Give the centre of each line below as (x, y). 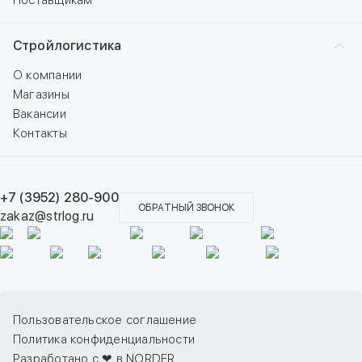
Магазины (41, 95)
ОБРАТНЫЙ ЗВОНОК (186, 208)
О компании (48, 75)
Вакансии (40, 114)
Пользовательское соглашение (105, 320)
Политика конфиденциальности (104, 339)
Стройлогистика (67, 46)
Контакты (40, 133)
